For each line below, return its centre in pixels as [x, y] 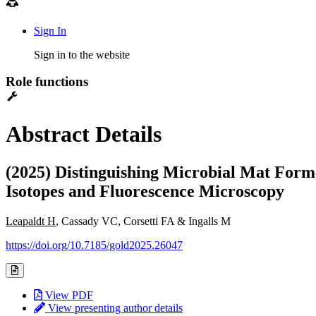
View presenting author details [114, 308]
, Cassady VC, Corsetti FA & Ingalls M [143, 221]
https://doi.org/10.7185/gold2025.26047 [94, 245]
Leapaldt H [31, 221]
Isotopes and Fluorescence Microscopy [145, 191]
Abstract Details [84, 134]
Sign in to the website [82, 54]
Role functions [47, 82]
